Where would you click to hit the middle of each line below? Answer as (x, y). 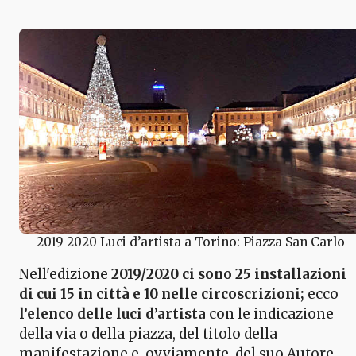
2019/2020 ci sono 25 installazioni (229, 274)
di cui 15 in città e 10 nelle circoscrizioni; (162, 294)
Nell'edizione (65, 274)
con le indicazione (270, 313)
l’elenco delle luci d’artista (112, 313)
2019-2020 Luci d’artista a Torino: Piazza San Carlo (191, 242)
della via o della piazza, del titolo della (148, 333)
